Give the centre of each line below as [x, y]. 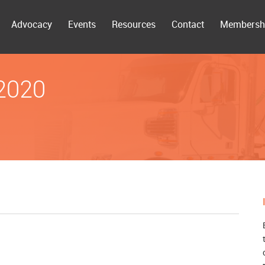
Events [82, 24]
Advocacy [31, 24]
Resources [133, 24]
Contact [188, 24]
